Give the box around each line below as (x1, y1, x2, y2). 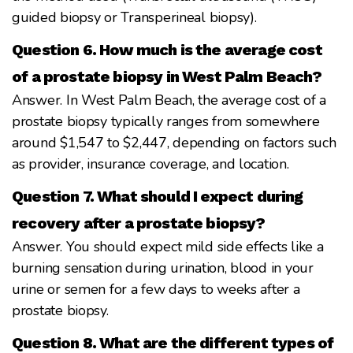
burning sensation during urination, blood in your (12, 258, 314, 277)
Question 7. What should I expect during (12, 186, 303, 206)
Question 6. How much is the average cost (12, 39, 322, 59)
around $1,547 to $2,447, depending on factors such (12, 132, 336, 152)
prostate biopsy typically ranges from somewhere (12, 111, 320, 131)
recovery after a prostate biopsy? (12, 213, 266, 232)
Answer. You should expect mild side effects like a (12, 236, 324, 256)
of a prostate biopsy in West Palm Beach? (12, 66, 321, 86)
